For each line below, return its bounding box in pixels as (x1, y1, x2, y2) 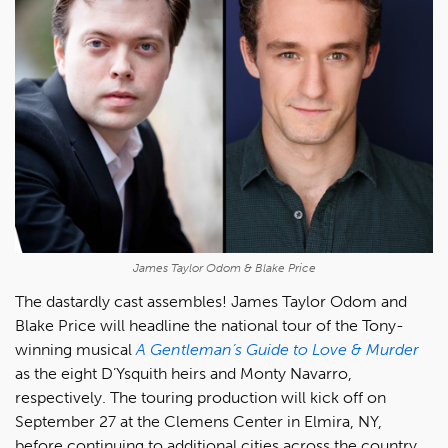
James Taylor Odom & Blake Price (132, 260, 316, 275)
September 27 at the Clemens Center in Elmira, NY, (15, 411, 382, 431)
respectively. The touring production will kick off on (15, 387, 386, 407)
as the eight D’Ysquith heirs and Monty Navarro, (15, 363, 352, 383)
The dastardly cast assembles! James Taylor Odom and (15, 291, 407, 311)
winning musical (15, 339, 136, 359)
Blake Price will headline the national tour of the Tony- (15, 315, 404, 335)
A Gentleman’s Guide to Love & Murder (136, 339, 419, 359)
